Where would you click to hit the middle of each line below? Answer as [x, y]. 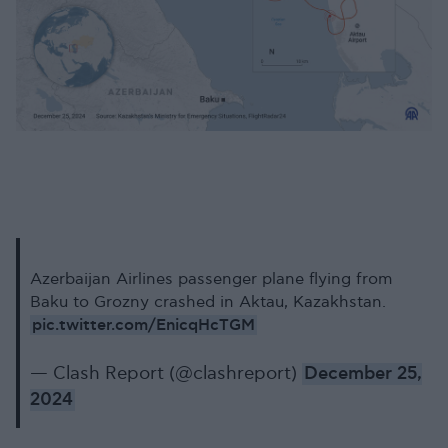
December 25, [363, 373]
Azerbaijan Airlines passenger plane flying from [211, 279]
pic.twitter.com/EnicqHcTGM [143, 324]
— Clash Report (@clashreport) [166, 373]
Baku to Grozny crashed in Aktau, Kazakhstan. [208, 302]
